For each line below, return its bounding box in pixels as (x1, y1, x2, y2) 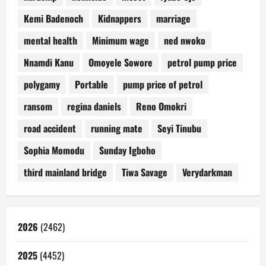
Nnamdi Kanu (24, 55, 74, 70)
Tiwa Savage (122, 165, 167, 180)
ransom (24, 99, 52, 114)
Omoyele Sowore (88, 55, 153, 70)
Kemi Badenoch (24, 11, 83, 26)
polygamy (24, 77, 60, 92)
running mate (91, 121, 142, 136)
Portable (75, 77, 108, 92)
